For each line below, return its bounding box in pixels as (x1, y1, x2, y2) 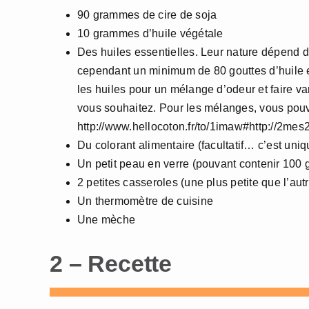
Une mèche (77, 214, 136, 226)
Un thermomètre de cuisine (77, 195, 213, 207)
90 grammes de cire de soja (77, 9, 217, 21)
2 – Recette (50, 250, 172, 277)
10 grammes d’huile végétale (77, 28, 223, 39)
